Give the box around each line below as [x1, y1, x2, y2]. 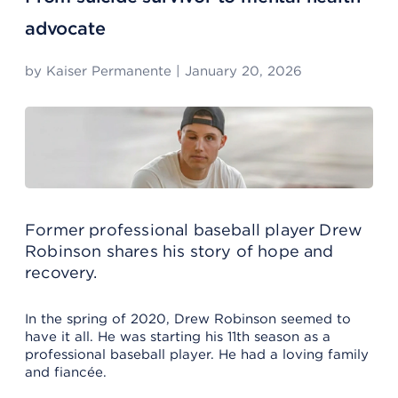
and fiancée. [25, 363, 107, 380]
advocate [25, 18, 106, 39]
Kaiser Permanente [46, 63, 171, 79]
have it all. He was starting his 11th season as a [25, 328, 330, 345]
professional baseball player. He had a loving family [25, 346, 369, 362]
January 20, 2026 [185, 63, 302, 79]
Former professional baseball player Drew [25, 219, 363, 239]
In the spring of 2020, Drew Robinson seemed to [25, 310, 351, 327]
